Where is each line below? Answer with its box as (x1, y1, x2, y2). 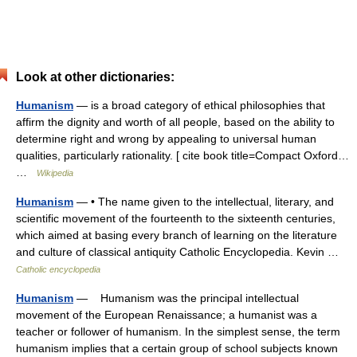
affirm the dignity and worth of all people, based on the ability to (16, 116, 335, 128)
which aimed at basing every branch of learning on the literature (16, 229, 337, 241)
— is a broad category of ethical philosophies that (73, 99, 325, 112)
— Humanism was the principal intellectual (73, 292, 299, 304)
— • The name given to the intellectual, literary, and (73, 195, 334, 208)
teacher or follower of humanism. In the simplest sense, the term (16, 325, 340, 338)
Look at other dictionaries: (16, 70, 175, 84)
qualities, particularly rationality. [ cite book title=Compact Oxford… (16, 149, 349, 162)
